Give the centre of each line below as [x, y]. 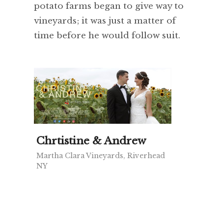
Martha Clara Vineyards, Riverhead [101, 156]
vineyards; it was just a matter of [105, 21]
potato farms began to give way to [109, 6]
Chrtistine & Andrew [91, 141]
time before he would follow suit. [107, 36]
